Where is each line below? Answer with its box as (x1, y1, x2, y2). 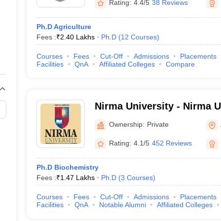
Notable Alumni (99, 201, 146, 209)
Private (147, 120, 169, 128)
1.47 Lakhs (60, 174, 95, 182)
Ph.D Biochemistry (36, 163, 99, 171)
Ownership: (109, 120, 145, 128)
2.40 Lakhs (60, 33, 95, 41)
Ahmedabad (94, 113, 150, 124)
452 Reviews (151, 139, 192, 147)
